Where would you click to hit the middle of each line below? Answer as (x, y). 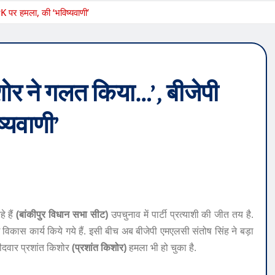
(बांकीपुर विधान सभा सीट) (60, 215)
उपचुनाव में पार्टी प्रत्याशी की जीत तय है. (181, 215)
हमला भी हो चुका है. (161, 248)
